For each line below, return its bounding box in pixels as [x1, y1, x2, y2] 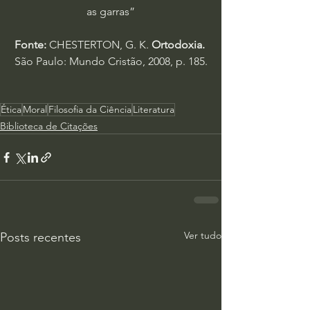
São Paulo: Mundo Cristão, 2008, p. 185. [14, 55, 208, 68]
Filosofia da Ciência [48, 103, 131, 116]
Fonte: [14, 38, 46, 51]
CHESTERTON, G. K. [46, 38, 152, 51]
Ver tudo [184, 229, 221, 241]
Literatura [133, 103, 174, 116]
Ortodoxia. [151, 38, 205, 51]
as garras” [86, 5, 135, 18]
